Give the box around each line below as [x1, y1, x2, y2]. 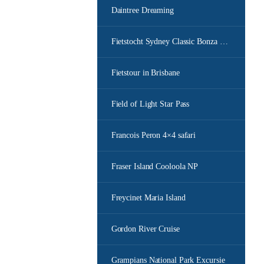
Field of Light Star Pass [111, 100, 190, 108]
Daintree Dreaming [111, 6, 174, 15]
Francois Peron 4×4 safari [111, 131, 196, 140]
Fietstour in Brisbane [111, 68, 180, 77]
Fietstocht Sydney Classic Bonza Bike [219, 37, 228, 46]
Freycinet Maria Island [111, 193, 186, 202]
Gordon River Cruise [111, 225, 180, 233]
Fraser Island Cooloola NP [111, 162, 199, 171]
